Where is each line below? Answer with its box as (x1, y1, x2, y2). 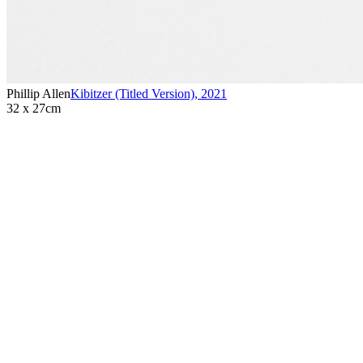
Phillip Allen (6, 87, 70, 101)
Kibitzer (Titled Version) (70, 87, 194, 101)
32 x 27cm (6, 101, 61, 116)
